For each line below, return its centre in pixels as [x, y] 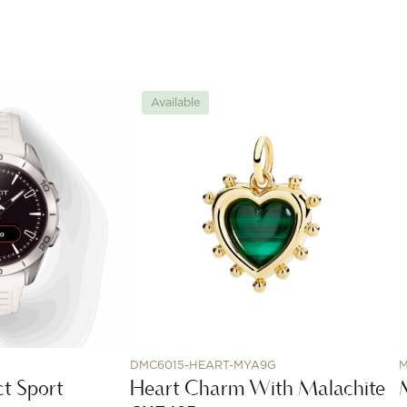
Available [175, 103]
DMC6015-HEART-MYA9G [203, 365]
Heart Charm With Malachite [258, 388]
